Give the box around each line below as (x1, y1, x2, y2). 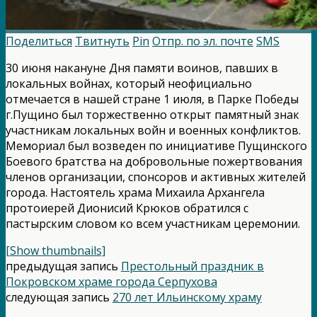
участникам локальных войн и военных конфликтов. (6, 122, 301, 138)
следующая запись (6, 289, 113, 305)
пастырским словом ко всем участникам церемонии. (6, 215, 300, 231)
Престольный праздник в (121, 258, 264, 274)
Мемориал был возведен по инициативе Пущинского (6, 137, 307, 154)
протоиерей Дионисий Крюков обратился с (6, 200, 248, 216)
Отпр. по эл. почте (152, 33, 253, 49)
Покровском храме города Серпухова (6, 273, 217, 289)
